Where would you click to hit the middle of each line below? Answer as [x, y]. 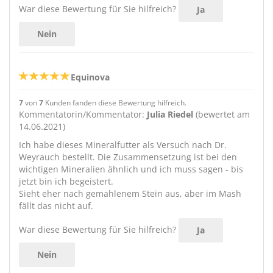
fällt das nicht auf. [56, 206]
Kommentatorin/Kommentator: [83, 114]
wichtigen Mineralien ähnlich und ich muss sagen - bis [131, 169]
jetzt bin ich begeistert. [66, 181]
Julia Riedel [170, 114]
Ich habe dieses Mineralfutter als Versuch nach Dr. [123, 145]
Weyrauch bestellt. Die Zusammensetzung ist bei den [128, 157]
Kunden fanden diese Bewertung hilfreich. [115, 102]
